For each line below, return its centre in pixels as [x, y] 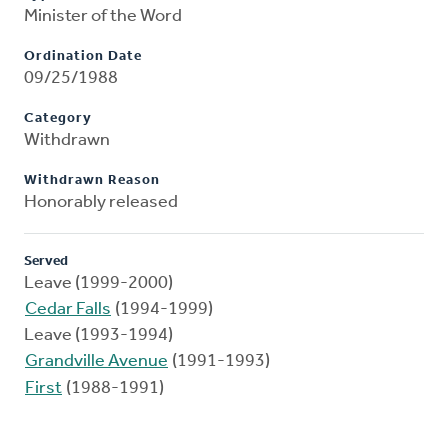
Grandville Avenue [96, 362]
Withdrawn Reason [92, 181]
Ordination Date [83, 57]
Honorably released [101, 203]
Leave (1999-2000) [98, 284]
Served [46, 262]
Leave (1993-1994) [98, 336]
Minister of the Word [103, 17]
